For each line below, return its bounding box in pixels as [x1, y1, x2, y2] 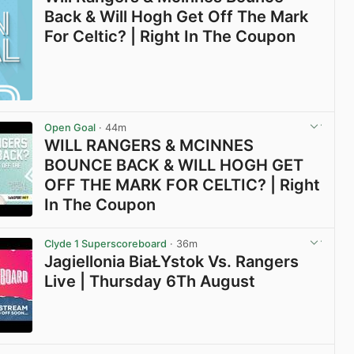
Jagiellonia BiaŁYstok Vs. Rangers [44, 251, 299, 271]
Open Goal [44, 121, 96, 134]
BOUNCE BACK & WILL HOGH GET [44, 155, 304, 175]
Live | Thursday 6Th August [44, 271, 256, 291]
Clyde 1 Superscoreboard [44, 237, 168, 250]
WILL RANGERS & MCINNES [44, 135, 254, 155]
